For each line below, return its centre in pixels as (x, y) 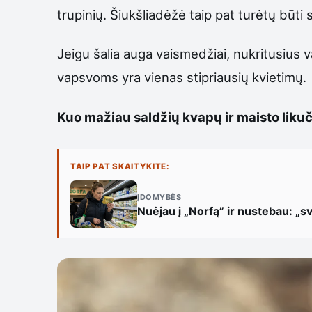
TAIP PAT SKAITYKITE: (120, 166)
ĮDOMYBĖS (159, 197)
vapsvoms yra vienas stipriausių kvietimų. (182, 78)
